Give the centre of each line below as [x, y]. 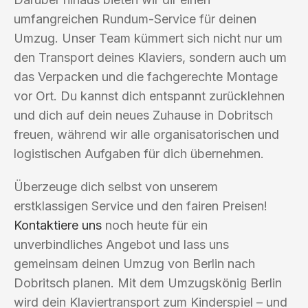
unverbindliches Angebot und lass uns [121, 244]
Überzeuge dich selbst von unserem [116, 186]
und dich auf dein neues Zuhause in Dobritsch [143, 115]
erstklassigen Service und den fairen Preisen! [141, 206]
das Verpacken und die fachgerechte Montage [146, 76]
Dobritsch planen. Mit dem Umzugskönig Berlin [148, 283]
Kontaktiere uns [58, 225]
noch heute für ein [155, 225]
